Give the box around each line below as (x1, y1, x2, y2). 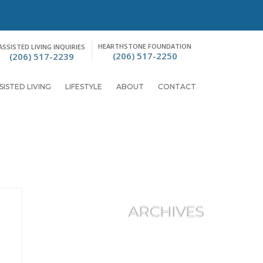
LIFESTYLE (65, 82, 102, 92)
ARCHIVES (127, 203, 203, 220)
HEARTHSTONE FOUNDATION (98, 42, 191, 51)
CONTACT (158, 82, 196, 92)
